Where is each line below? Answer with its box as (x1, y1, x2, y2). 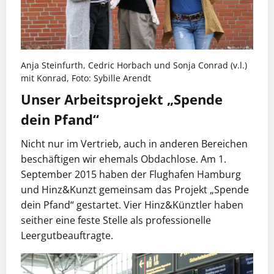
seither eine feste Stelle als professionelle (21, 213, 211, 228)
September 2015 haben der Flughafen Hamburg (21, 168, 241, 182)
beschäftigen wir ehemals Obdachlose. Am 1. (21, 152, 226, 166)
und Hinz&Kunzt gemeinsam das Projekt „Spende (21, 183, 249, 197)
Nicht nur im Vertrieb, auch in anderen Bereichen (21, 137, 248, 151)
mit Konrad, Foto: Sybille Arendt (21, 72, 151, 84)
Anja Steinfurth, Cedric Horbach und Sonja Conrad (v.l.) (21, 59, 247, 71)
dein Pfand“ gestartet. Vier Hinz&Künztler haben (21, 198, 243, 212)
